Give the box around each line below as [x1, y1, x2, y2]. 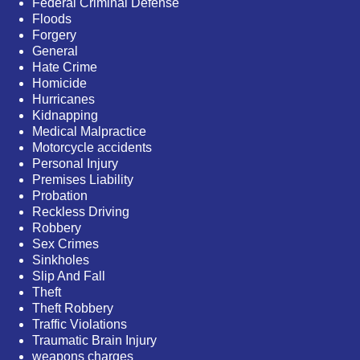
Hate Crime [32, 60, 97, 75]
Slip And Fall [32, 269, 105, 284]
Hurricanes [32, 92, 95, 107]
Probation [32, 189, 88, 203]
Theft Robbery [32, 301, 113, 316]
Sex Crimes [32, 237, 99, 252]
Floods [32, 12, 72, 27]
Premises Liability [32, 173, 133, 187]
